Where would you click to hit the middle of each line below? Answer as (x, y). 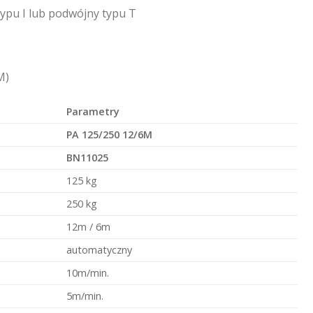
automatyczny (100, 250)
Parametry (93, 112)
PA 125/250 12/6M (111, 135)
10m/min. (88, 273)
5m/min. (85, 296)
